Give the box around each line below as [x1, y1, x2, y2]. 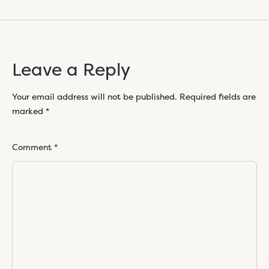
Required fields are [180, 91, 256, 102]
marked [12, 105, 46, 116]
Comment [12, 141, 54, 153]
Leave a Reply [12, 58, 130, 81]
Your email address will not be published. [12, 91, 177, 102]
